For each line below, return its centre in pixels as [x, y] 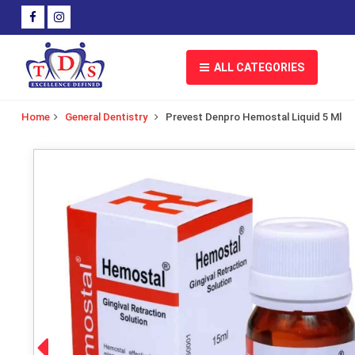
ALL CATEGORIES [256, 67]
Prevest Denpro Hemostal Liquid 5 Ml [254, 117]
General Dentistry [106, 117]
